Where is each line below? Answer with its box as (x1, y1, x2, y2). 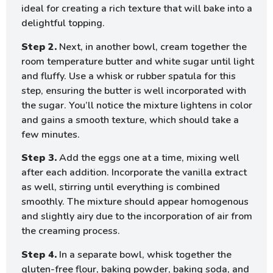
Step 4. (21, 247, 57, 261)
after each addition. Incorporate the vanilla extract (21, 166, 247, 180)
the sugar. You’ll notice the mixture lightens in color (21, 98, 252, 112)
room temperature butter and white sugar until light (21, 54, 254, 68)
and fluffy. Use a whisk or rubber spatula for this (21, 69, 236, 83)
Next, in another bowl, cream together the (57, 40, 247, 54)
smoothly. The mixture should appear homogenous (21, 195, 249, 209)
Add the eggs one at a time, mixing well (57, 151, 239, 165)
